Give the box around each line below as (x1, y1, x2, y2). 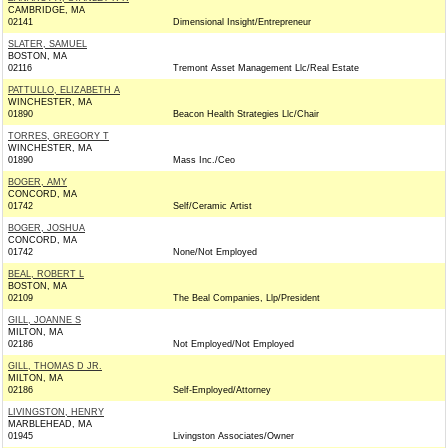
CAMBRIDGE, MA (8, 5, 85, 15)
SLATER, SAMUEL (8, 39, 87, 49)
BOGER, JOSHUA (8, 223, 85, 233)
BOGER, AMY (8, 177, 67, 187)
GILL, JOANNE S (8, 315, 81, 325)
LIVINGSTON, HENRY (8, 407, 104, 417)
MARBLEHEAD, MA (8, 419, 92, 429)
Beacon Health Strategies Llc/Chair (173, 109, 319, 119)
